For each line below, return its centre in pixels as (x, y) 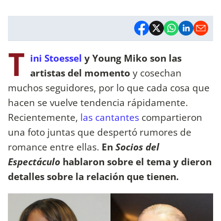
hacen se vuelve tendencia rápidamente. (98, 102)
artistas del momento (80, 73)
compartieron (171, 117)
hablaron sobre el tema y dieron (136, 161)
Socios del (137, 147)
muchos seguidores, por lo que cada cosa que (109, 87)
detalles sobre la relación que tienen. (93, 176)
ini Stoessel (56, 58)
